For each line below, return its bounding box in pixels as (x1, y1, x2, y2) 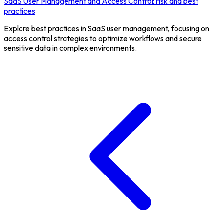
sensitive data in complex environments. (4, 43, 137, 53)
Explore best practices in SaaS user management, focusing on (4, 23, 209, 34)
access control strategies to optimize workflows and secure (4, 33, 202, 44)
